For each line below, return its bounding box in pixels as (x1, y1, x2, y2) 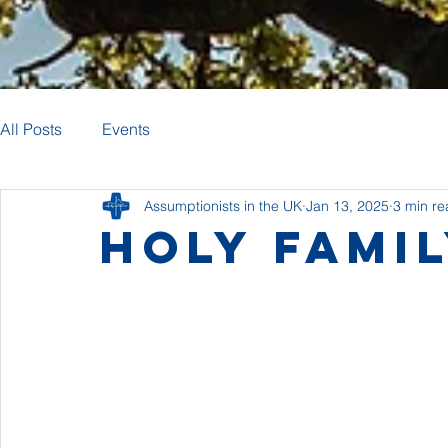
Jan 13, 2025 (306, 196, 389, 215)
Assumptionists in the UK (144, 196, 302, 215)
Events (102, 119, 150, 139)
